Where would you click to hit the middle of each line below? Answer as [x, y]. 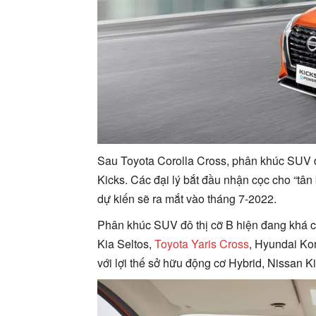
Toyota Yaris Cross [200, 243]
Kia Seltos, [124, 243]
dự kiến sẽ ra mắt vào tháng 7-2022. [187, 198]
